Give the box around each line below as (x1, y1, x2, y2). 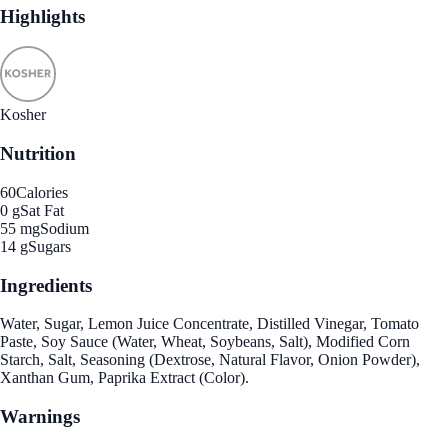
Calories (16, 183, 68, 201)
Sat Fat (20, 201, 64, 219)
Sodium (40, 219, 89, 237)
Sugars (28, 237, 71, 255)
